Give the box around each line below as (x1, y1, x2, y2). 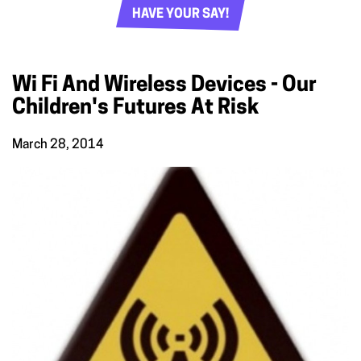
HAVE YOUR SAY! (132, 8, 229, 22)
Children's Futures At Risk (12, 97, 259, 119)
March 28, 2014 (12, 138, 104, 151)
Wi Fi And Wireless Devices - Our (12, 74, 317, 97)
